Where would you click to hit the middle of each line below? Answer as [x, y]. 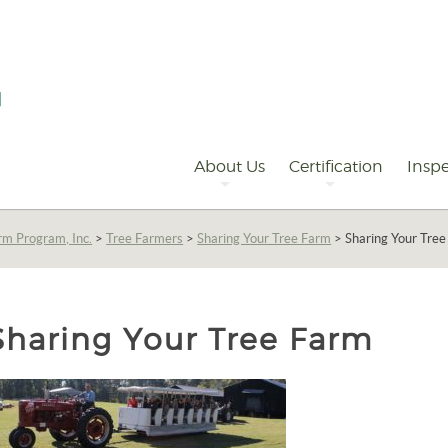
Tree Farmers [145, 238]
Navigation [92, 165]
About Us [229, 166]
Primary [74, 141]
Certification [335, 166]
